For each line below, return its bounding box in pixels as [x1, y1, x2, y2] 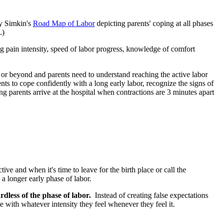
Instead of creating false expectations [95, 191, 208, 200]
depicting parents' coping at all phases [95, 19, 213, 28]
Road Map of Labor [33, 19, 95, 28]
